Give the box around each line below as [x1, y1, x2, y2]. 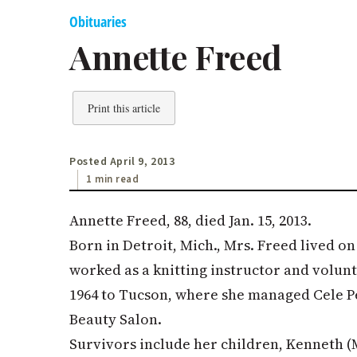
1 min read [86, 171, 139, 186]
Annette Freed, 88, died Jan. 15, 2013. [69, 210, 312, 230]
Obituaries [69, 12, 127, 31]
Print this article [88, 100, 160, 116]
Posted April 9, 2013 [69, 153, 175, 170]
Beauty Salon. [69, 308, 162, 329]
